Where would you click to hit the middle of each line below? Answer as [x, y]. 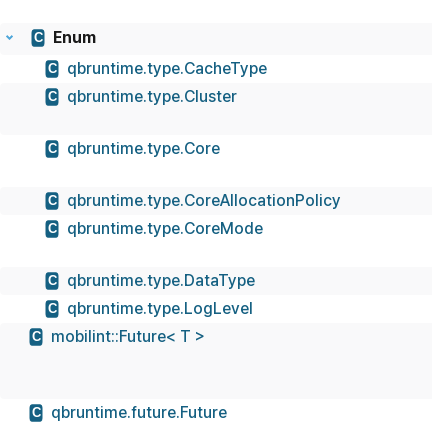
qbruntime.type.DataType [161, 281]
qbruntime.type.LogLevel [160, 309]
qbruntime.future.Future [139, 413]
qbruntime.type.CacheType [167, 69]
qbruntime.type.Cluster [152, 97]
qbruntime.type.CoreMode [165, 229]
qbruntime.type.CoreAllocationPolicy [204, 201]
